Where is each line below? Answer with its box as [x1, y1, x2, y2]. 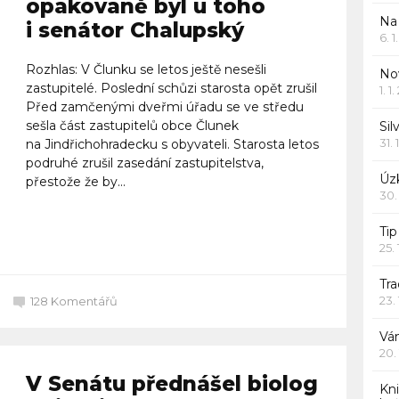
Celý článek [40, 224, 118, 240]
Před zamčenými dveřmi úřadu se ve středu [25, 98, 304, 115]
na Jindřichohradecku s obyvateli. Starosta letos [25, 135, 319, 152]
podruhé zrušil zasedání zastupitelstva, [25, 154, 264, 171]
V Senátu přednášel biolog [25, 370, 318, 396]
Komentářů [51, 293, 118, 308]
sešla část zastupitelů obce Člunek [25, 117, 239, 134]
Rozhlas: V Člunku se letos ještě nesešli [25, 61, 266, 77]
